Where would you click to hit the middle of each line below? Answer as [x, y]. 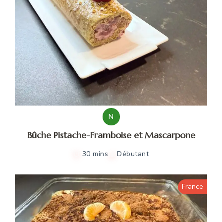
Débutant [133, 154]
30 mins [95, 154]
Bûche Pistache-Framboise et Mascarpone [111, 135]
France [193, 186]
